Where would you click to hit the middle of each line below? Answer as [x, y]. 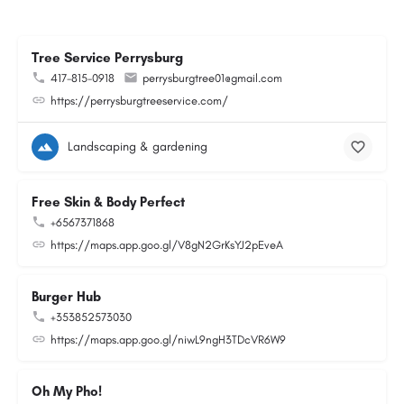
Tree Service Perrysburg [107, 58]
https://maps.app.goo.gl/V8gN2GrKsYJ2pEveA [167, 245]
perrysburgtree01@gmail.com [212, 78]
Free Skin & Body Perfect [108, 202]
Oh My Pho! [67, 391]
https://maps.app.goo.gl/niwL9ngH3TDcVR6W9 [168, 340]
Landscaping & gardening [138, 147]
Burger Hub [66, 297]
